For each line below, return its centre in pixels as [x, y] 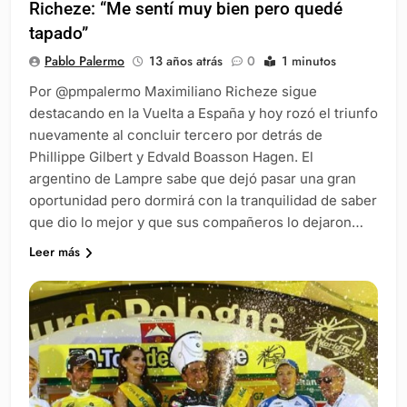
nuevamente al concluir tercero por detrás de [176, 135]
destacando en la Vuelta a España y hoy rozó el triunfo [203, 114]
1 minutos [309, 61]
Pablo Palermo [84, 61]
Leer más [55, 252]
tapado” [59, 34]
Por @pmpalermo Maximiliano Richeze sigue [173, 92]
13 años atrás [186, 61]
